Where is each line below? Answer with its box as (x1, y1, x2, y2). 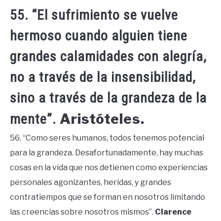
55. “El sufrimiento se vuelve (10, 6, 178, 23)
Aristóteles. (60, 110, 145, 127)
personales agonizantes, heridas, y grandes (10, 177, 171, 187)
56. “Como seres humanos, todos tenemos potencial (10, 133, 204, 143)
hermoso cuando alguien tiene (10, 27, 187, 44)
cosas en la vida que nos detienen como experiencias (10, 162, 208, 172)
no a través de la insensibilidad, (10, 69, 196, 85)
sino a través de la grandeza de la (10, 89, 207, 106)
